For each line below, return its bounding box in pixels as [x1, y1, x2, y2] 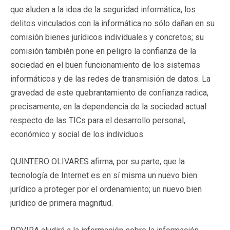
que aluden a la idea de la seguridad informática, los [10, 4, 196, 14]
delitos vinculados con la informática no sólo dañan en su [10, 18, 215, 28]
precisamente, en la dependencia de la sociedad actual [10, 101, 206, 111]
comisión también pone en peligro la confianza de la [10, 46, 196, 56]
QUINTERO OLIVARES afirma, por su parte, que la [10, 156, 185, 166]
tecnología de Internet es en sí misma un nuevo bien [10, 170, 197, 180]
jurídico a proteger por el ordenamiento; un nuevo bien [10, 184, 202, 194]
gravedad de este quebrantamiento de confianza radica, [10, 87, 208, 98]
